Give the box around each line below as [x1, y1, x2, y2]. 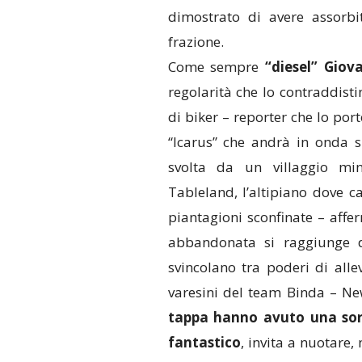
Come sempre [167, 57, 266, 77]
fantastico [167, 333, 241, 352]
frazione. [167, 32, 224, 52]
